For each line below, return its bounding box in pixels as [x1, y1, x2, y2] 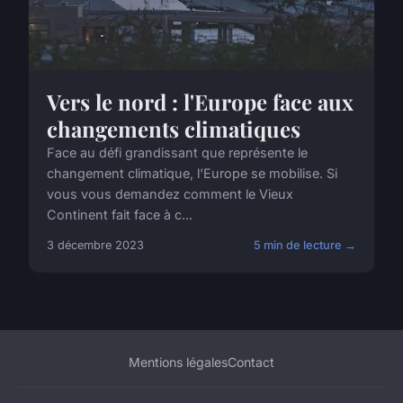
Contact [228, 354, 274, 371]
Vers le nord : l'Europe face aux [47, 87, 354, 117]
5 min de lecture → [254, 238, 356, 253]
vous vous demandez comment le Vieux [47, 186, 293, 202]
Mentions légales [129, 354, 228, 371]
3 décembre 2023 [47, 238, 144, 253]
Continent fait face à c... [47, 207, 193, 223]
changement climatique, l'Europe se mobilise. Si [47, 166, 337, 182]
